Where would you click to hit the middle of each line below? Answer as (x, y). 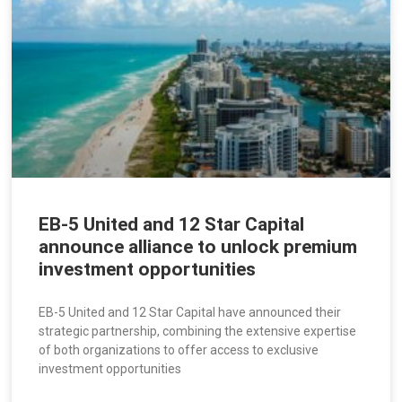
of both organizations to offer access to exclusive (179, 350)
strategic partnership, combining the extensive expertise (198, 332)
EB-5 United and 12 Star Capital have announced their (190, 313)
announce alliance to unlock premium (198, 247)
